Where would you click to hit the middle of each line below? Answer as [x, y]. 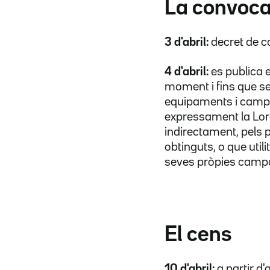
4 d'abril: [187, 71]
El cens [198, 235]
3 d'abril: [187, 42]
